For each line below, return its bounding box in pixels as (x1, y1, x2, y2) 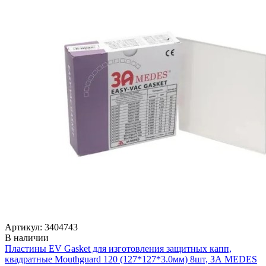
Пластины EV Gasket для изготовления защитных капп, (5, 243, 232, 254)
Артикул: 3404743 (5, 221, 78, 232)
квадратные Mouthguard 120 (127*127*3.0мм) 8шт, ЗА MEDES (5, 254, 257, 264)
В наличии (5, 232, 49, 243)
